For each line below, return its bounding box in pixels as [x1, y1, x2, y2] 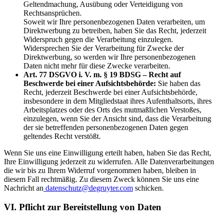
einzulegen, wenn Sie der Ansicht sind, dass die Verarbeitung [23, 114, 211, 123]
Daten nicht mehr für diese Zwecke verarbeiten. [23, 62, 170, 70]
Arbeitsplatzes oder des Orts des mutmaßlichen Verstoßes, [23, 106, 201, 114]
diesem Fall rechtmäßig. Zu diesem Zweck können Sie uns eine [4, 175, 199, 184]
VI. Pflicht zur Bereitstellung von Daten [4, 202, 161, 213]
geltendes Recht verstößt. [23, 132, 101, 141]
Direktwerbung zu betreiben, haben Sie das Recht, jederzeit [23, 26, 206, 35]
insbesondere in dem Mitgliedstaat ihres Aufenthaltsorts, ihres [23, 97, 212, 106]
